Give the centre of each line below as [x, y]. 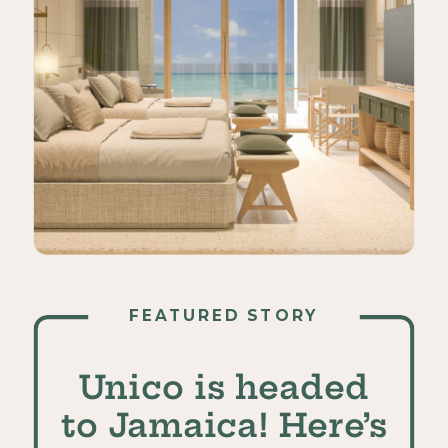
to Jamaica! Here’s [224, 425]
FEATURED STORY [224, 315]
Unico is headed [224, 387]
